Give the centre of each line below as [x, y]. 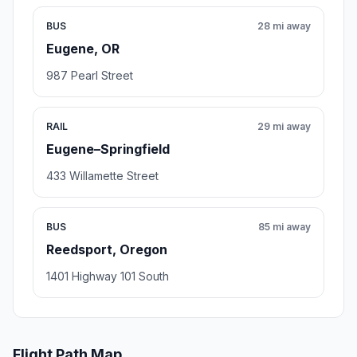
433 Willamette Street [102, 176]
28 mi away [284, 26]
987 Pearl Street [90, 76]
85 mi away [284, 227]
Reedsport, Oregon [107, 250]
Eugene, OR [83, 49]
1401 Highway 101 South [108, 277]
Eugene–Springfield [108, 149]
